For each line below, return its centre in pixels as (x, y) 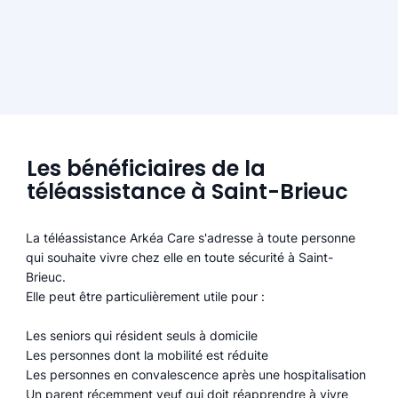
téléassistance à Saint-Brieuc (187, 191)
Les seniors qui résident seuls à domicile (142, 336)
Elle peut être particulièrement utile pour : (146, 297)
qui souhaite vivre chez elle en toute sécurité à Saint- (180, 258)
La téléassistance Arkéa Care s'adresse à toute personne (191, 238)
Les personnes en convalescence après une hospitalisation (196, 375)
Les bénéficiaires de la (146, 168)
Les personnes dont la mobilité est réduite (147, 355)
